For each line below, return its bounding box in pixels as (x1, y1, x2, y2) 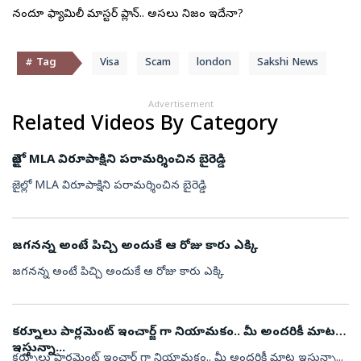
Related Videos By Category (12, 112, 278, 139)
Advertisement (147, 99, 214, 111)
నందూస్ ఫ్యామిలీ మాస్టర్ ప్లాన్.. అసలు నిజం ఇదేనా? (12, 7, 243, 23)
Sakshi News (257, 56, 318, 70)
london (197, 56, 231, 70)
